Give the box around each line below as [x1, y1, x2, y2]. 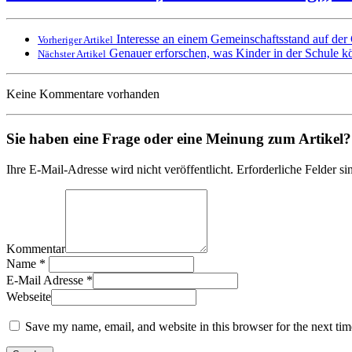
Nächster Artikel [38, 48, 106, 60]
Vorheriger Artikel [38, 34, 113, 46]
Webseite [6, 289, 51, 303]
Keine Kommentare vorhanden [6, 87, 159, 101]
